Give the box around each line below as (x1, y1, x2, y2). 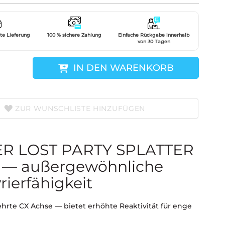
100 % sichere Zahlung (47, 32, 101, 38)
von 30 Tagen (137, 39, 170, 44)
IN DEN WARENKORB (73, 62, 174, 73)
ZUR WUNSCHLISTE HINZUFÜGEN (15, 104, 146, 113)
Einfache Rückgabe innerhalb (118, 32, 189, 38)
